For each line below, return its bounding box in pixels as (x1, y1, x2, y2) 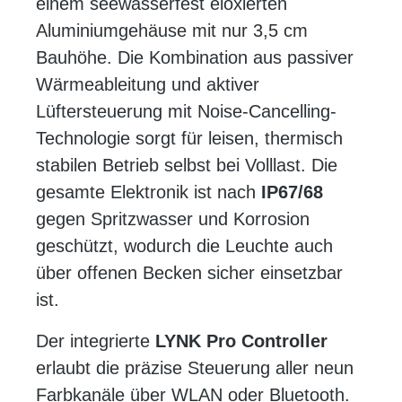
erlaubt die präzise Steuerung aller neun (36, 358, 354, 379)
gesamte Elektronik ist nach (36, 182, 261, 203)
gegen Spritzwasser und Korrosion (36, 209, 310, 230)
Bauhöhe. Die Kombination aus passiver (36, 48, 354, 68)
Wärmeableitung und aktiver (36, 74, 259, 95)
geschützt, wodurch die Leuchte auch (36, 236, 333, 257)
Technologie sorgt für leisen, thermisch (36, 128, 343, 149)
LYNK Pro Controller (155, 331, 328, 352)
